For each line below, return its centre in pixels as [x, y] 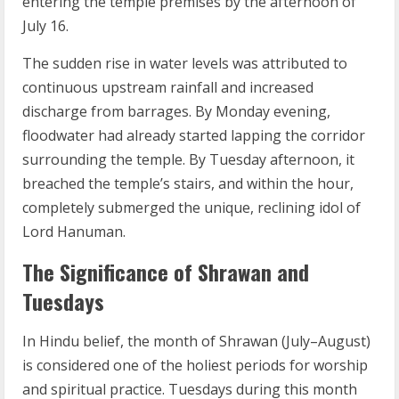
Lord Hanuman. [74, 232]
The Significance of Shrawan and [166, 272]
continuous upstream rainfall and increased [168, 87]
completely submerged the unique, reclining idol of [191, 208]
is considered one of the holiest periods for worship [195, 365]
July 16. [45, 26]
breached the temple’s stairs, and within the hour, [188, 183]
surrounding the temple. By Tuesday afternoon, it [188, 159]
